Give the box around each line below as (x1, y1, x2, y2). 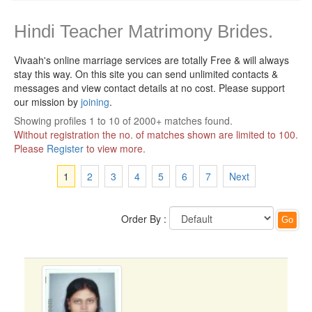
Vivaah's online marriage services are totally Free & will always (14, 53, 289, 67)
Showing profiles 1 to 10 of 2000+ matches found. (14, 114, 233, 127)
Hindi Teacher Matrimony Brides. (14, 21, 273, 42)
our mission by (14, 95, 81, 109)
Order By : (121, 212, 166, 226)
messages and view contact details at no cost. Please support (14, 81, 285, 95)
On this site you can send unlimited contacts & (75, 67, 278, 81)
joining (81, 95, 109, 109)
